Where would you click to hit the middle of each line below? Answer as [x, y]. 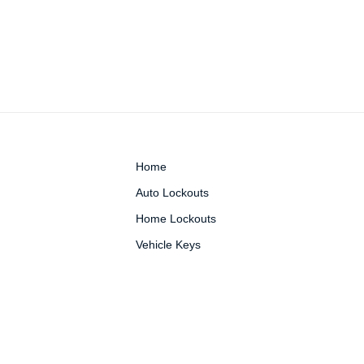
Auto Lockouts [172, 193]
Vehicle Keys [168, 245]
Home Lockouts [176, 219]
